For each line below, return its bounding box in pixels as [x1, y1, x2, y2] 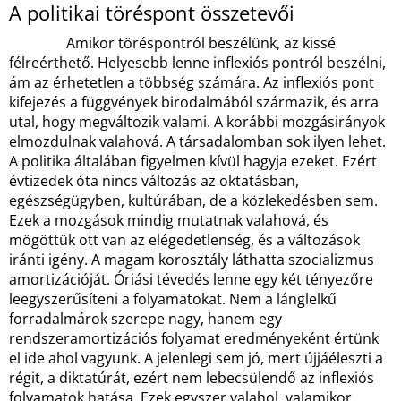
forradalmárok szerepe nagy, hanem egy [9, 309, 282, 328]
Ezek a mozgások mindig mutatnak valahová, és [9, 210, 328, 230]
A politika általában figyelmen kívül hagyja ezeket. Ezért [9, 151, 377, 171]
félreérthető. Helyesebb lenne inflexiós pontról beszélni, [9, 53, 386, 73]
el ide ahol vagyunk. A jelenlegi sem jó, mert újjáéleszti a [9, 348, 383, 368]
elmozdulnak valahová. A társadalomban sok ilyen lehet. [9, 132, 386, 151]
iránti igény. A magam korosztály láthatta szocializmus [9, 250, 374, 269]
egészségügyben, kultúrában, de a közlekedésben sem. [9, 191, 378, 210]
